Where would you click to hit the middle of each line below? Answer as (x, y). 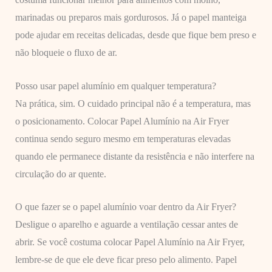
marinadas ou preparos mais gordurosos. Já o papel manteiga (131, 18)
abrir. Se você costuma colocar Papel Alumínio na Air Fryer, (130, 242)
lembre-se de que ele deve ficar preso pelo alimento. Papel (126, 260)
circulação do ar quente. (60, 174)
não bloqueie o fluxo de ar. (66, 53)
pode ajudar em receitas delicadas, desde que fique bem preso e (135, 35)
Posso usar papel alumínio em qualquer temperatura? (115, 86)
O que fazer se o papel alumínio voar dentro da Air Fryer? (125, 207)
